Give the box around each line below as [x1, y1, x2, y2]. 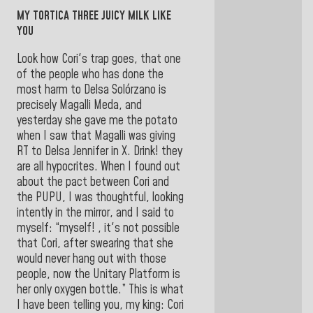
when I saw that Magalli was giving [17, 127, 175, 145]
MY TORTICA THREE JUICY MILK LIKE [17, 8, 171, 25]
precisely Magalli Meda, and [17, 96, 142, 114]
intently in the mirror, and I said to [17, 204, 174, 221]
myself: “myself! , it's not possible [17, 219, 180, 237]
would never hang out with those [17, 250, 166, 268]
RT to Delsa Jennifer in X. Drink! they [17, 143, 182, 160]
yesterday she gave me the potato [17, 112, 177, 129]
